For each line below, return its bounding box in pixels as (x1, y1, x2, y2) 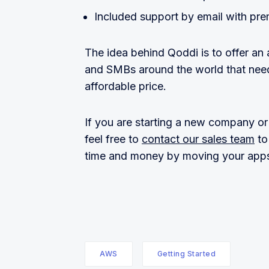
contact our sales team (142, 133, 255, 146)
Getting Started (157, 249, 216, 259)
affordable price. (85, 80, 172, 93)
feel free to (85, 133, 142, 146)
